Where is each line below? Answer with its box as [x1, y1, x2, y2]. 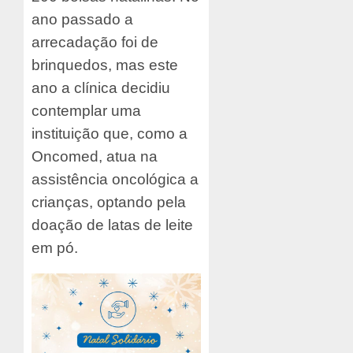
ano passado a [32, 10, 133, 28]
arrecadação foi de [32, 33, 158, 50]
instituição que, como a [32, 124, 188, 142]
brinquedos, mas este [32, 56, 178, 73]
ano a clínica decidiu [32, 79, 170, 96]
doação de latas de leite [32, 216, 193, 233]
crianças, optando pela [32, 193, 186, 210]
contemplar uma [32, 102, 141, 119]
